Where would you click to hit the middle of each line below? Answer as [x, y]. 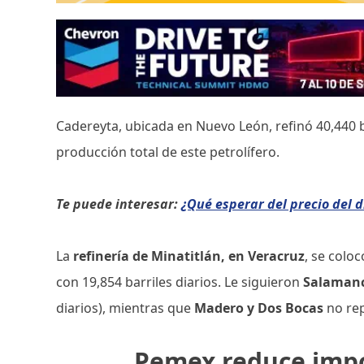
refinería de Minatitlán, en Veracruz [189, 256]
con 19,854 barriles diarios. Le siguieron [180, 282]
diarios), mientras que [126, 308]
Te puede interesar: [119, 204]
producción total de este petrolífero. [168, 152]
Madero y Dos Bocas [259, 308]
